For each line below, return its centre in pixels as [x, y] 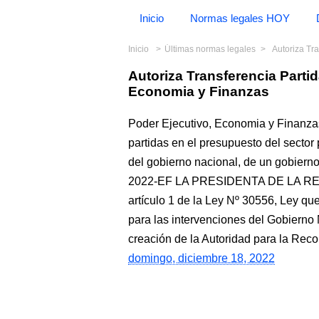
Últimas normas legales [210, 49]
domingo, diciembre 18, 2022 [202, 258]
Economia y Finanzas [199, 91]
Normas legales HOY [240, 18]
